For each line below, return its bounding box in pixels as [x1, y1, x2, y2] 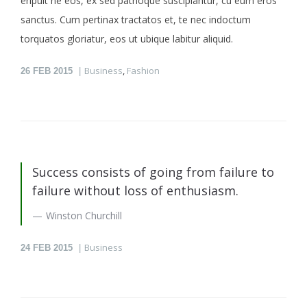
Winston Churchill [46, 208, 122, 222]
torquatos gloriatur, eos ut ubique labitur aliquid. [21, 32, 233, 45]
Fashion [127, 64, 160, 77]
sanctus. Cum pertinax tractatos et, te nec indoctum [21, 12, 251, 26]
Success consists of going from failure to [32, 163, 274, 180]
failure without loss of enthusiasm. [32, 182, 238, 199]
